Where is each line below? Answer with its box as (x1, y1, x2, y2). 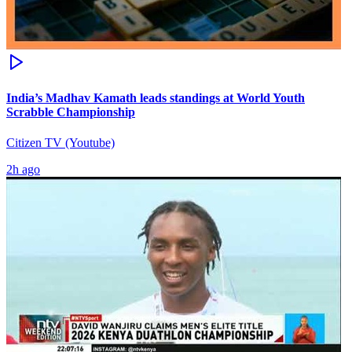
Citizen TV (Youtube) (6, 136, 115, 150)
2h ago (6, 163, 40, 177)
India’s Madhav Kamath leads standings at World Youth (6, 91, 305, 105)
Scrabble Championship (6, 105, 135, 119)
